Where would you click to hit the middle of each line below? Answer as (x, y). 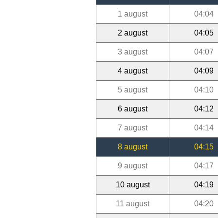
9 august (133, 165)
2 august (133, 33)
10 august (133, 184)
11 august (133, 203)
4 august (133, 71)
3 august (133, 52)
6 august (133, 109)
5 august (133, 90)
